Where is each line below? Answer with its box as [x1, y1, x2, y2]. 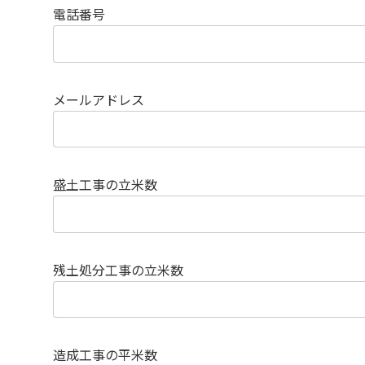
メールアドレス [52, 91, 144, 108]
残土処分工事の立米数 [52, 262, 183, 278]
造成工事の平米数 [52, 347, 157, 363]
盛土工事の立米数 [52, 177, 157, 193]
